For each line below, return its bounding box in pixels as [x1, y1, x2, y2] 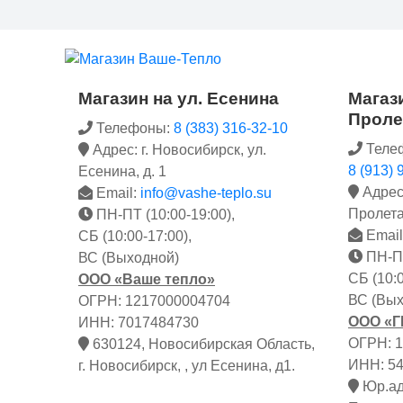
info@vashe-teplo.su [140, 184, 272, 201]
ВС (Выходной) [78, 249, 179, 265]
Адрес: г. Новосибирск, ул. [89, 141, 266, 157]
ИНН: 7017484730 [78, 314, 199, 330]
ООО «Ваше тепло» [78, 271, 215, 287]
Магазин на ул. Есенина [78, 88, 279, 108]
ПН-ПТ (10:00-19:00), [93, 206, 235, 222]
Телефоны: [93, 120, 174, 136]
